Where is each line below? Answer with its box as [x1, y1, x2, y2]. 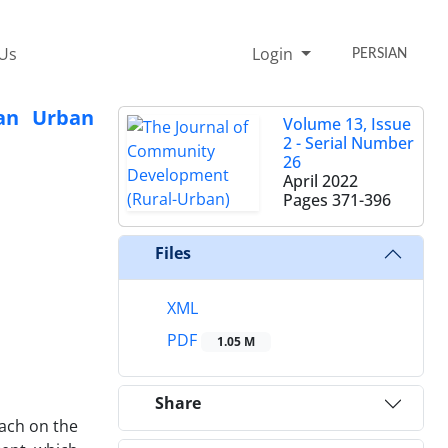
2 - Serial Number [283, 131, 414, 154]
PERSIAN [352, 45, 408, 62]
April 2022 [283, 169, 358, 192]
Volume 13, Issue [283, 112, 411, 135]
